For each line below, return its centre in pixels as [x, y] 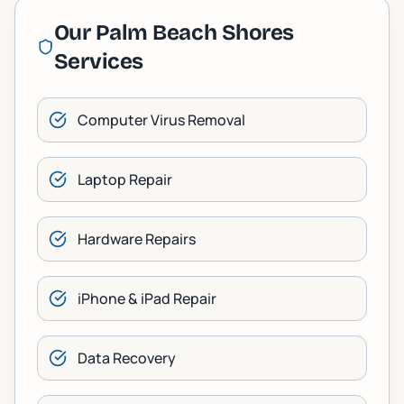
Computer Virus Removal [161, 120]
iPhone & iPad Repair [147, 298]
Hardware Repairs [137, 239]
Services [98, 61]
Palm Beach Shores [194, 32]
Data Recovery [127, 358]
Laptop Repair [125, 179]
